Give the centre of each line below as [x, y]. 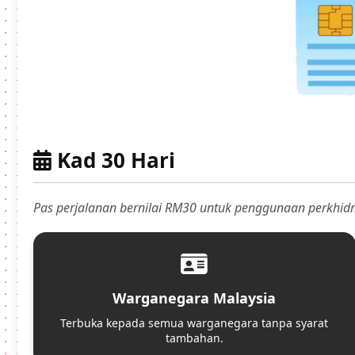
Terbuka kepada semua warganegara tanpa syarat [195, 323]
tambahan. [194, 338]
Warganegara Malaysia [195, 298]
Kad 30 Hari [113, 160]
